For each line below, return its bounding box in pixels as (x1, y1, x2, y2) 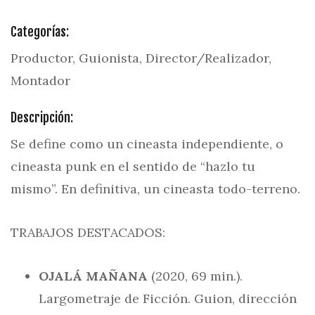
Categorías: (11, 24, 69, 39)
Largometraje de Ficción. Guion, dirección (39, 290, 297, 307)
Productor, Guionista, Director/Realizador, (11, 50, 271, 66)
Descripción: (11, 110, 73, 125)
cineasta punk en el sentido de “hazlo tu (11, 158, 255, 174)
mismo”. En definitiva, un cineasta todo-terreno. (11, 181, 300, 197)
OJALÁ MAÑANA (39, 268, 151, 284)
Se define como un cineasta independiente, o (11, 136, 283, 152)
